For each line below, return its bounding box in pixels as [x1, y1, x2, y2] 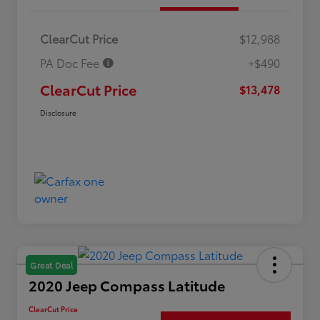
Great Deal [30, 259, 73, 271]
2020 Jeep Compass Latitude [29, 275, 225, 296]
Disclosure [40, 107, 76, 119]
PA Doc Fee [40, 54, 102, 71]
